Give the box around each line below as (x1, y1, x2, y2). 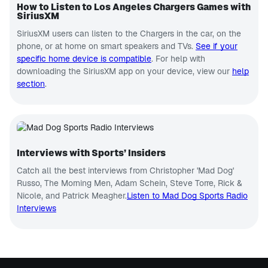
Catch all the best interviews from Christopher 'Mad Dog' (17, 165, 234, 176)
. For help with (151, 53, 205, 64)
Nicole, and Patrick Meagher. (17, 190, 127, 201)
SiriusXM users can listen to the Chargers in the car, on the (17, 28, 241, 39)
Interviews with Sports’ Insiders (17, 147, 166, 159)
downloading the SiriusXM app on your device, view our (17, 66, 232, 77)
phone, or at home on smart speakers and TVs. (17, 41, 196, 51)
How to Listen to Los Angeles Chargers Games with (17, 1, 251, 13)
